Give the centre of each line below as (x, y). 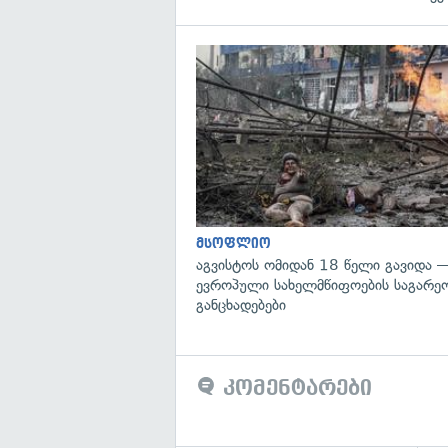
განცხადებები (241, 304)
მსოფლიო (233, 243)
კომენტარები (294, 387)
